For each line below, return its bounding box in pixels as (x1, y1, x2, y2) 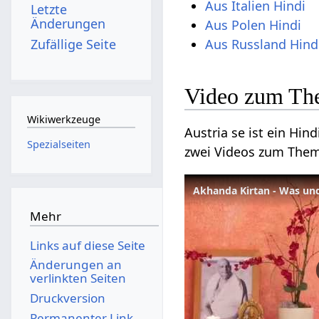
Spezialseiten (26, 137, 90, 151)
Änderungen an (29, 256, 122, 273)
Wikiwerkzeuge (26, 113, 100, 127)
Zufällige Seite (31, 35, 117, 53)
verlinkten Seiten (29, 270, 126, 287)
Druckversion (29, 289, 105, 306)
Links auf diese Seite (29, 236, 145, 253)
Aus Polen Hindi (205, 16, 302, 34)
